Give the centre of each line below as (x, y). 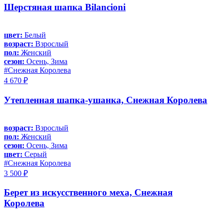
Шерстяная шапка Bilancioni (65, 7)
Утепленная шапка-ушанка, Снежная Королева (106, 100)
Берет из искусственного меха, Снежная (88, 193)
